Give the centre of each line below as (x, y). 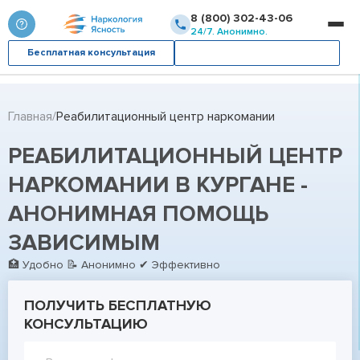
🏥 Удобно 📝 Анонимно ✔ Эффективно (114, 265)
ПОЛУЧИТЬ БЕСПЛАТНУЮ (118, 305)
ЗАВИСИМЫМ (84, 243)
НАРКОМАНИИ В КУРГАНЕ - (158, 185)
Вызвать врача (257, 53)
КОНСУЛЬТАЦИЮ (86, 324)
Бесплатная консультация (91, 53)
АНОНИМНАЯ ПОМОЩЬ (138, 214)
